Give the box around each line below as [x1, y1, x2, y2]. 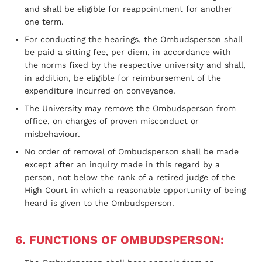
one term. [25, 16, 64, 26]
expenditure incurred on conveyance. [25, 85, 175, 95]
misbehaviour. [25, 129, 80, 139]
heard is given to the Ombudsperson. [25, 198, 174, 208]
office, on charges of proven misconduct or [25, 116, 199, 126]
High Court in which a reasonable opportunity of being [25, 185, 246, 195]
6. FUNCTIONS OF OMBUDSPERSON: [15, 232, 224, 247]
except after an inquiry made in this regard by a [25, 159, 220, 169]
